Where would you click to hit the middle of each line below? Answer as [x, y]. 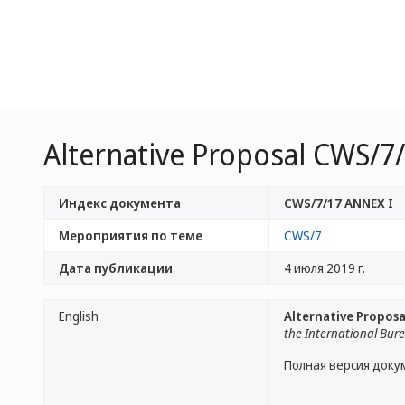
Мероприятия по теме [131, 235]
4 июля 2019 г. [325, 268]
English [79, 316]
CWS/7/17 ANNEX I [339, 203]
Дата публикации [116, 268]
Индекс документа [120, 203]
